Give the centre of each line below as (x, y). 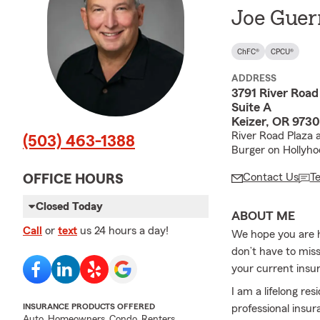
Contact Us (270, 177)
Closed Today (69, 207)
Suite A (251, 107)
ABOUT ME (263, 216)
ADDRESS (254, 79)
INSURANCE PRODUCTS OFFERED (89, 307)
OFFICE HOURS (73, 180)
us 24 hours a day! (124, 231)
